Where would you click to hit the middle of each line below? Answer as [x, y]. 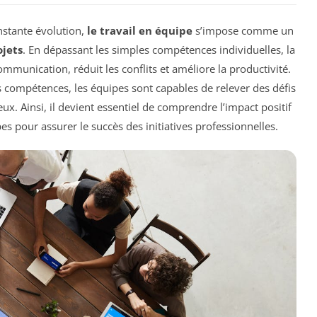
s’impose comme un [243, 30]
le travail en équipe [140, 30]
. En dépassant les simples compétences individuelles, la [159, 49]
